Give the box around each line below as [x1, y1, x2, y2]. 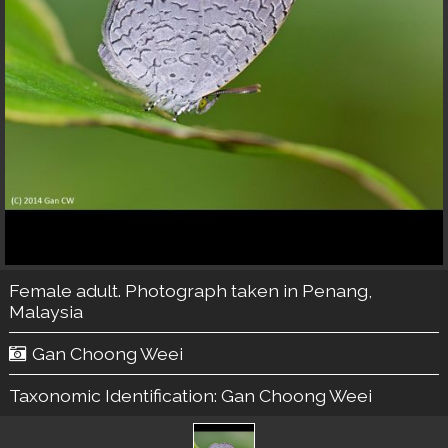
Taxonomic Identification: [8, 385, 221, 406]
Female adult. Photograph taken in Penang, [8, 280, 372, 301]
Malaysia [8, 301, 83, 322]
